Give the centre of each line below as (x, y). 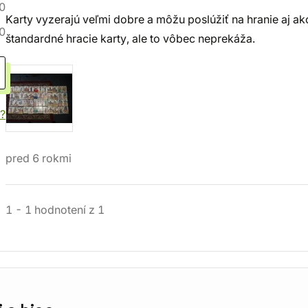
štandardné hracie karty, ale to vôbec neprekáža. (130, 38)
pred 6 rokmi (38, 158)
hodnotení (60, 210)
